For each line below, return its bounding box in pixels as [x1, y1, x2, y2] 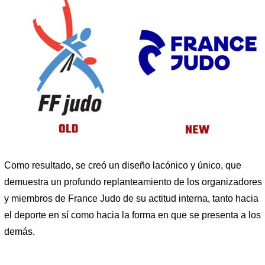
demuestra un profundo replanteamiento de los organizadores [4, 177, 262, 188]
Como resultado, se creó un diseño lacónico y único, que [4, 160, 241, 171]
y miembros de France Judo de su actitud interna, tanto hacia [4, 193, 258, 204]
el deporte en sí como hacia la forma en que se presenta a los [4, 210, 261, 221]
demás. [4, 227, 35, 237]
